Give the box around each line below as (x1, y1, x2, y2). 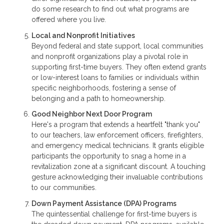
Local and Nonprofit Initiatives (31, 31, 135, 39)
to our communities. (31, 183, 96, 192)
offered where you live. (31, 15, 106, 24)
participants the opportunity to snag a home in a (31, 152, 186, 160)
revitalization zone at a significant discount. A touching (31, 162, 205, 171)
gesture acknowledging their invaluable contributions (31, 173, 203, 181)
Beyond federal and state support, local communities (31, 41, 203, 50)
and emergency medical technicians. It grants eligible (31, 141, 204, 150)
